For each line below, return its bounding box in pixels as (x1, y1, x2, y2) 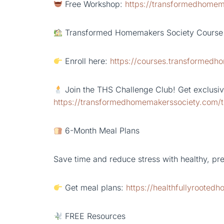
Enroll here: (62, 56, 110, 66)
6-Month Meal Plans (62, 125, 140, 136)
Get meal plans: (62, 182, 126, 193)
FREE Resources (62, 211, 126, 221)
